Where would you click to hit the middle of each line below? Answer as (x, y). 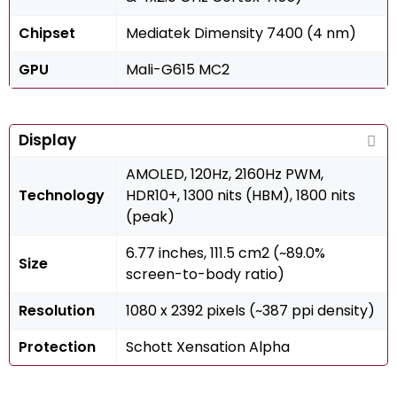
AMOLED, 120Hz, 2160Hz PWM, (225, 174)
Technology (62, 195)
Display (47, 140)
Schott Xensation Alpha (208, 347)
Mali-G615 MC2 (178, 70)
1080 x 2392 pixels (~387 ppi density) (250, 311)
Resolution (57, 311)
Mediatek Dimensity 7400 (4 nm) (241, 33)
